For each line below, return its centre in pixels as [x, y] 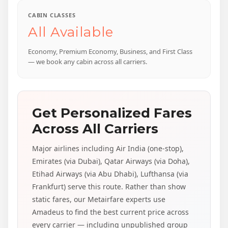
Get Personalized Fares [112, 113]
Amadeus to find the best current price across [110, 212]
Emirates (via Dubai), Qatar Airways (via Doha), [111, 161]
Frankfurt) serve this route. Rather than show [109, 186]
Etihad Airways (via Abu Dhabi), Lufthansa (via [110, 174]
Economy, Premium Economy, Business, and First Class [110, 51]
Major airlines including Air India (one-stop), [108, 148]
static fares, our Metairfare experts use [99, 199]
